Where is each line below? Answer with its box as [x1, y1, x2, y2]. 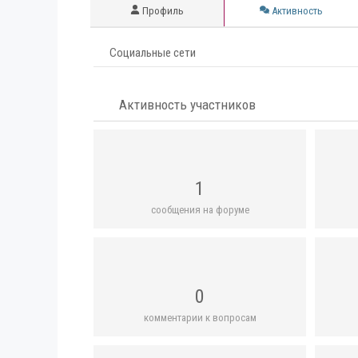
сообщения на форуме [150, 204, 249, 216]
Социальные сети [109, 46, 196, 60]
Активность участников [115, 97, 256, 113]
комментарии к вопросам [143, 312, 257, 324]
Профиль [141, 5, 184, 17]
